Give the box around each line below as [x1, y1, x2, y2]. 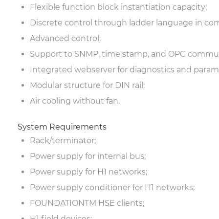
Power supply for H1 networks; [29, 167, 147, 176]
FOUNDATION [29, 198, 85, 208]
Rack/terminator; [29, 136, 96, 145]
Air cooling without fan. [29, 96, 120, 106]
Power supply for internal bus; [29, 152, 146, 161]
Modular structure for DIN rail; [29, 81, 145, 90]
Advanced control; [29, 34, 101, 43]
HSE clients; [96, 198, 144, 208]
